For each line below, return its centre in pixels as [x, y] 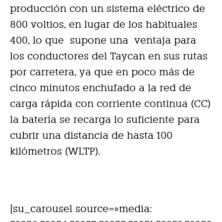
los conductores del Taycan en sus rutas [109, 56]
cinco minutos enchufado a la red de [101, 87]
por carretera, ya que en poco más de [102, 72]
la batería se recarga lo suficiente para [105, 119]
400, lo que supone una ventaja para [103, 40]
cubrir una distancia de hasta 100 [91, 135]
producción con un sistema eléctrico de [108, 8]
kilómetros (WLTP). [55, 151]
